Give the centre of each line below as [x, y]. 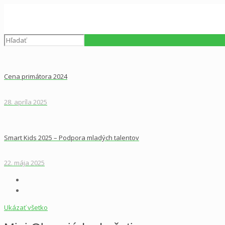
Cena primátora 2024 [36, 77]
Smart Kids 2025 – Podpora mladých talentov [72, 137]
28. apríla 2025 [26, 102]
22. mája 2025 [24, 163]
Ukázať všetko [26, 208]
